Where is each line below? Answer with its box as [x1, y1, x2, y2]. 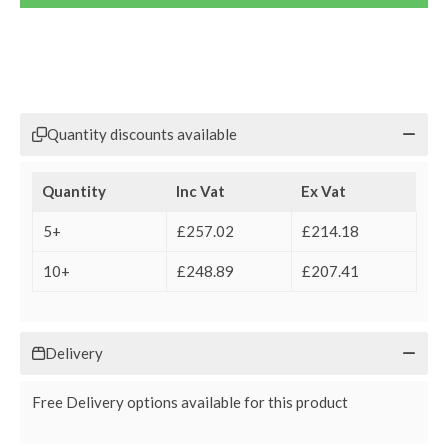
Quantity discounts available [47, 124, 237, 143]
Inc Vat [176, 181, 225, 200]
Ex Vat [301, 181, 346, 200]
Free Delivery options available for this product [32, 392, 348, 411]
